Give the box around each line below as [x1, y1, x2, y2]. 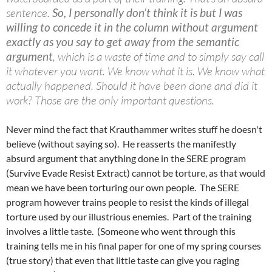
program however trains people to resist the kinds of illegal [6, 196, 249, 208]
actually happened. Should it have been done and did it [6, 78, 257, 93]
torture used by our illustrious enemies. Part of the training [6, 211, 251, 222]
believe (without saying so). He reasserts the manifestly [6, 138, 236, 149]
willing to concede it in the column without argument [6, 20, 258, 34]
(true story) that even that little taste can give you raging [6, 254, 239, 266]
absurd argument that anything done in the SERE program [6, 152, 246, 164]
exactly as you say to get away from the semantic [6, 35, 239, 49]
